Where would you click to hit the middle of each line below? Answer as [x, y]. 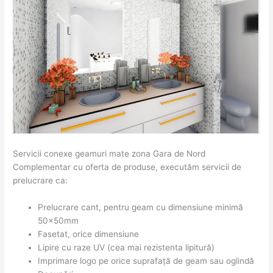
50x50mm [58, 220]
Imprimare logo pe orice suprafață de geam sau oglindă [146, 261]
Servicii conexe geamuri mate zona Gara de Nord [109, 153]
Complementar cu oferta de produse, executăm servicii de [127, 167]
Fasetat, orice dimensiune [89, 234]
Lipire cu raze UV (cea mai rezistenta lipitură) [126, 247]
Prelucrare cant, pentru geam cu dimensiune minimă [141, 207]
